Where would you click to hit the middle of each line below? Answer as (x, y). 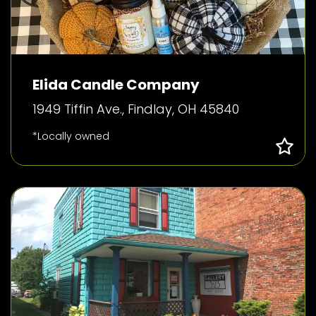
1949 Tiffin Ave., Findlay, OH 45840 (136, 109)
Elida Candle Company (116, 85)
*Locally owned (71, 136)
